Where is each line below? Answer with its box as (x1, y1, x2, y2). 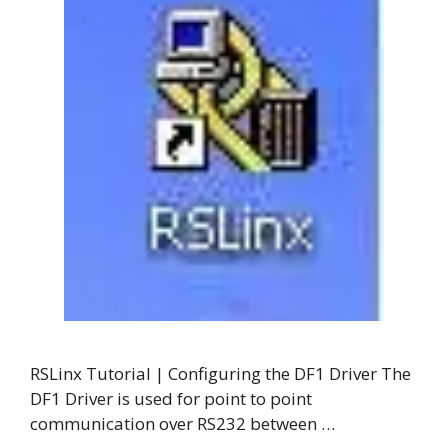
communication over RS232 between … (30, 411, 335, 435)
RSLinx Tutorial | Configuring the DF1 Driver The (30, 361, 411, 385)
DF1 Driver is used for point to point (30, 386, 312, 410)
